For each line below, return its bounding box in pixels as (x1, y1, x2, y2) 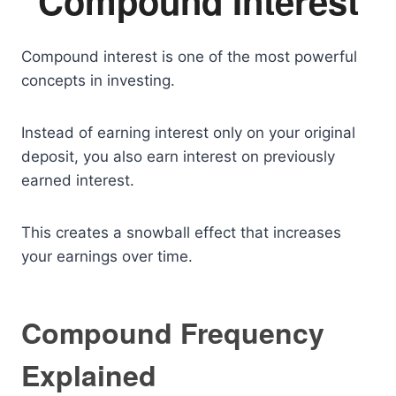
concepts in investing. (21, 72, 175, 89)
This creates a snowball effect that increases (21, 224, 341, 241)
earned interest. (21, 171, 134, 189)
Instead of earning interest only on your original (21, 124, 355, 141)
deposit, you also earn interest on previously (21, 148, 335, 165)
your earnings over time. (21, 247, 193, 265)
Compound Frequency (21, 312, 324, 353)
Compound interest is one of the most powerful (21, 48, 357, 65)
